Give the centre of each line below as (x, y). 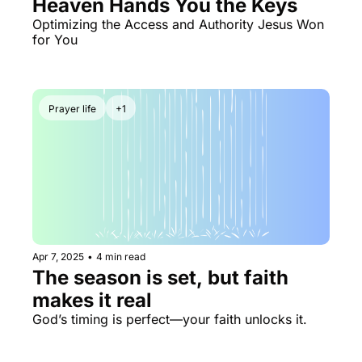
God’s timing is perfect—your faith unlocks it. (170, 320)
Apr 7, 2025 (58, 257)
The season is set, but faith (160, 278)
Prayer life (72, 109)
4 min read (121, 257)
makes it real (92, 301)
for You (55, 40)
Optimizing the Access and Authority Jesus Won (178, 25)
